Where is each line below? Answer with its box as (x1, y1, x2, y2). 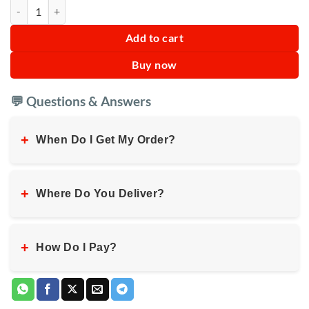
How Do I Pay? (36, 241, 117, 253)
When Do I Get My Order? (36, 133, 176, 146)
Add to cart (125, 32, 184, 45)
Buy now (132, 59, 177, 72)
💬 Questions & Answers (10, 93, 151, 110)
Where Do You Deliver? (36, 187, 165, 199)
